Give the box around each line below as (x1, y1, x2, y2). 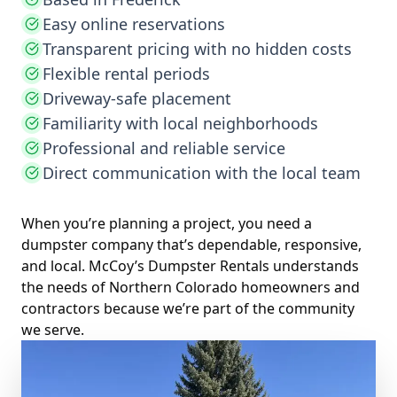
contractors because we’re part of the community (21, 299, 354, 319)
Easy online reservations (43, 13, 225, 35)
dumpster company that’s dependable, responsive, (21, 235, 362, 255)
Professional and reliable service (43, 137, 285, 160)
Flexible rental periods (43, 63, 210, 85)
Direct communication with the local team (43, 162, 361, 184)
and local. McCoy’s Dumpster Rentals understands (21, 256, 359, 276)
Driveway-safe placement (43, 88, 231, 110)
